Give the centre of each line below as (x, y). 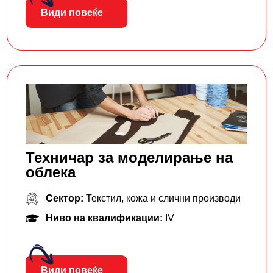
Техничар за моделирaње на (129, 157)
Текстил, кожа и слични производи (163, 198)
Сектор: (66, 198)
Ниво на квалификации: (105, 218)
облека (51, 172)
